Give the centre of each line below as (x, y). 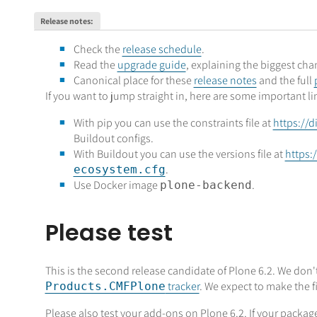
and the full (285, 80)
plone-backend (206, 185)
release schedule (162, 49)
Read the (95, 64)
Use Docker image (116, 185)
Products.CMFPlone (105, 287)
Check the (98, 49)
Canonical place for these (133, 80)
